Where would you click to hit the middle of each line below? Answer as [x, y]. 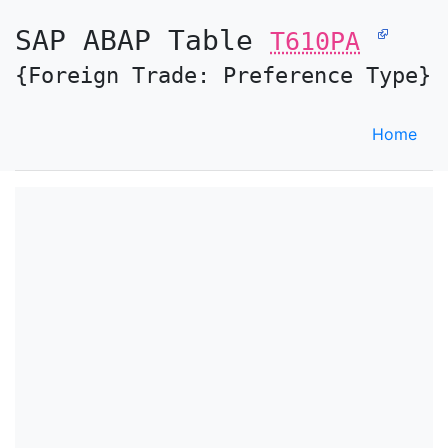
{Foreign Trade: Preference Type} [223, 75]
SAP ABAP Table [142, 40]
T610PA [315, 41]
